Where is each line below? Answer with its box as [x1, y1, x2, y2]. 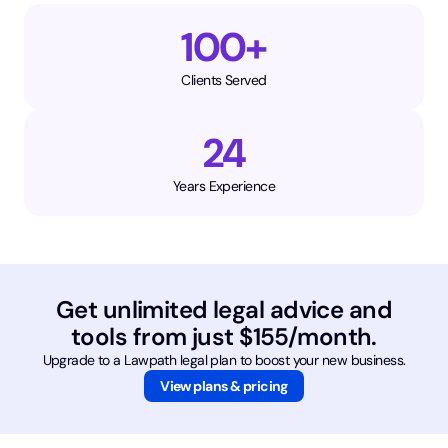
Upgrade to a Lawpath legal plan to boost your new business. [42, 350, 406, 369]
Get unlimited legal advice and [55, 293, 393, 325]
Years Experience [172, 176, 276, 195]
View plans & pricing [160, 376, 288, 395]
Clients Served [181, 70, 267, 89]
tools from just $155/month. [71, 320, 377, 352]
